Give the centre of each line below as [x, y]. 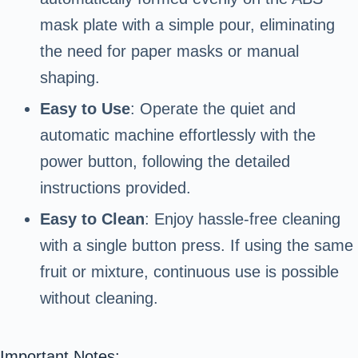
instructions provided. [115, 188]
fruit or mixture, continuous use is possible [189, 272]
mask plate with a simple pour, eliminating [187, 25]
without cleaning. [99, 298]
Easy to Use [85, 109]
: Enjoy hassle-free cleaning [243, 219]
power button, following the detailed [165, 162]
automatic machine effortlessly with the [178, 135]
